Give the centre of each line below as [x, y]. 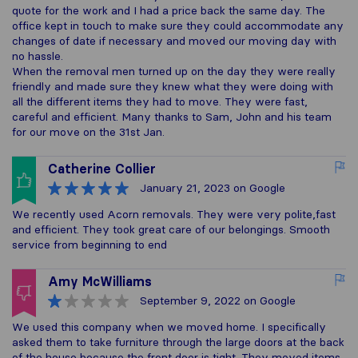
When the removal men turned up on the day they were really [174, 71]
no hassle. [38, 56]
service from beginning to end [89, 245]
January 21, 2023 [185, 188]
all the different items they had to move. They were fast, [160, 101]
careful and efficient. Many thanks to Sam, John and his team [172, 117]
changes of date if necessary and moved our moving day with [174, 41]
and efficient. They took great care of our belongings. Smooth [171, 229]
